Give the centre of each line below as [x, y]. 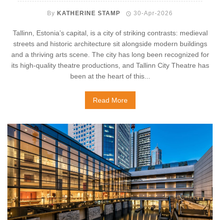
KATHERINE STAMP [88, 13]
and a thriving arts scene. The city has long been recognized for [110, 55]
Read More [110, 100]
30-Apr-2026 [153, 13]
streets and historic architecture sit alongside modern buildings [110, 44]
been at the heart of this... [110, 76]
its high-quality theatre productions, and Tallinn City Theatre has [110, 65]
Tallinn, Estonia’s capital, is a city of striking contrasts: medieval [110, 33]
